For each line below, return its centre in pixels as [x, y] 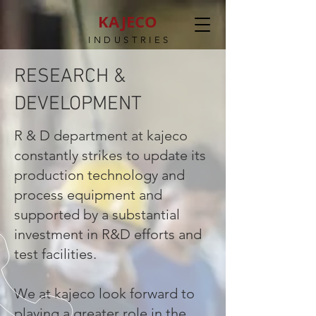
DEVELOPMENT [78, 104]
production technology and [99, 175]
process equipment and [88, 195]
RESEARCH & [70, 77]
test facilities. [55, 254]
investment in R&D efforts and [108, 234]
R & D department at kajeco [101, 135]
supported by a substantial [97, 214]
